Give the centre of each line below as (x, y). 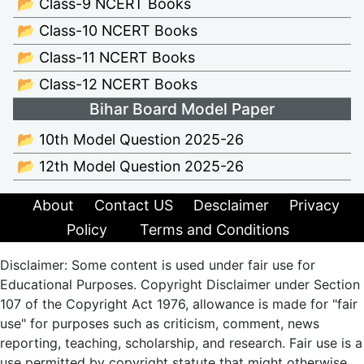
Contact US (134, 205)
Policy (87, 229)
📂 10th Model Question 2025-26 (130, 139)
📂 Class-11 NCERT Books (106, 57)
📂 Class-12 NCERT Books (107, 84)
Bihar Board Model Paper (182, 108)
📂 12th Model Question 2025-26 (130, 166)
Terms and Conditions (214, 229)
